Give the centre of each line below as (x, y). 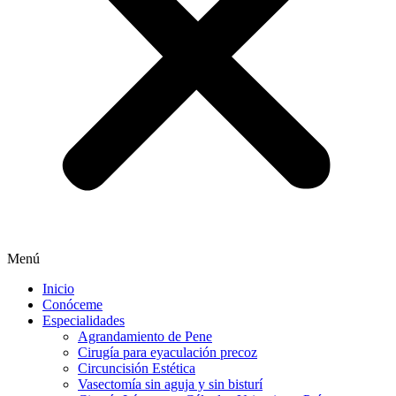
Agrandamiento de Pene (145, 336)
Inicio (58, 288)
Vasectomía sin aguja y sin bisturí (170, 384)
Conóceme (72, 304)
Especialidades (84, 320)
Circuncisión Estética (137, 368)
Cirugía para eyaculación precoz (168, 352)
